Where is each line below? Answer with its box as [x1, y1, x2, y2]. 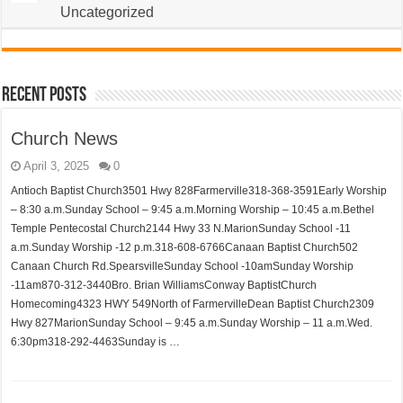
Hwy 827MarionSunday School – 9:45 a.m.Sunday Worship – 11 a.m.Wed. [11, 317, 373, 329]
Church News [11, 129, 119, 148]
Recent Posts [2, 85, 87, 106]
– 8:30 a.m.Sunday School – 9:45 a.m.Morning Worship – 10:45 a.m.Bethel [11, 203, 375, 216]
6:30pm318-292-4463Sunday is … [11, 336, 181, 348]
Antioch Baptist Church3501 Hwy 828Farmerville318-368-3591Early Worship [11, 184, 388, 197]
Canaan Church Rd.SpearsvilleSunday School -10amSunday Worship [11, 260, 354, 273]
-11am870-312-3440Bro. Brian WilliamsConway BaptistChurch [11, 279, 318, 291]
